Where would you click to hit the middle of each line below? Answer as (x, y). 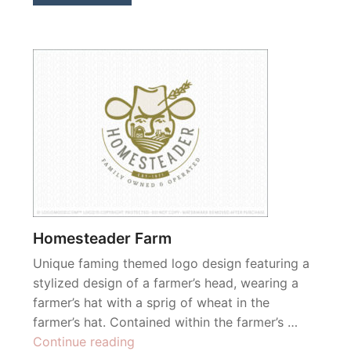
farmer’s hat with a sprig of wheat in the (151, 303)
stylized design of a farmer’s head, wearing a (166, 283)
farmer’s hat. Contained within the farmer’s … (165, 322)
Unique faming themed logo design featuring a (171, 264)
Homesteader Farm (102, 239)
